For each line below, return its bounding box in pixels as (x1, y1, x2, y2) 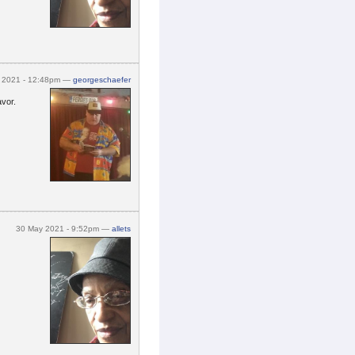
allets (112, 224, 131, 234)
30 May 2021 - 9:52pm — (16, 224, 112, 234)
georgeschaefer (73, 75, 131, 85)
